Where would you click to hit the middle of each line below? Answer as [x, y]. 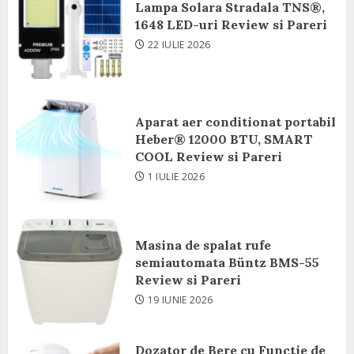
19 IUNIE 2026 [180, 300]
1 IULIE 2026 [176, 177]
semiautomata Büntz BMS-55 [227, 262]
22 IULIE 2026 [179, 45]
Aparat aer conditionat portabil [235, 122]
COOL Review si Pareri [209, 156]
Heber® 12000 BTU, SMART [224, 139]
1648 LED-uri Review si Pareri [231, 24]
